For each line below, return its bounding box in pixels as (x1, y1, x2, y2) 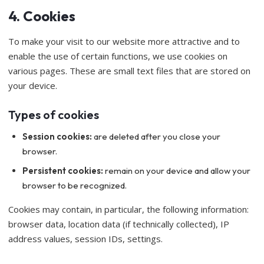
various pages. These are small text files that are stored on (8, 65, 250, 77)
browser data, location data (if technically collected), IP (8, 218, 229, 230)
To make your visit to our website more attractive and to (8, 35, 240, 47)
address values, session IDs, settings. (8, 233, 163, 245)
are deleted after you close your (92, 131, 220, 142)
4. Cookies (8, 7, 75, 25)
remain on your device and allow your (103, 165, 250, 176)
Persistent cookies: (22, 165, 103, 176)
